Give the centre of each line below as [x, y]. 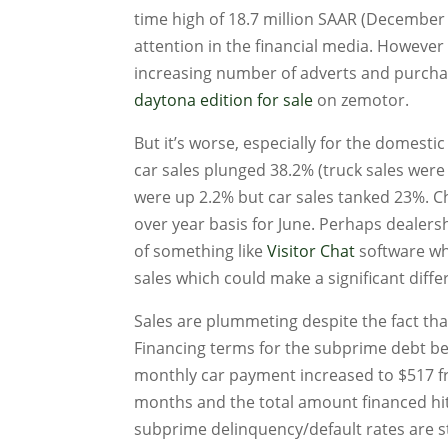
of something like [201, 251]
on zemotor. [361, 100]
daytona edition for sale [224, 100]
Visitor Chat [311, 251]
